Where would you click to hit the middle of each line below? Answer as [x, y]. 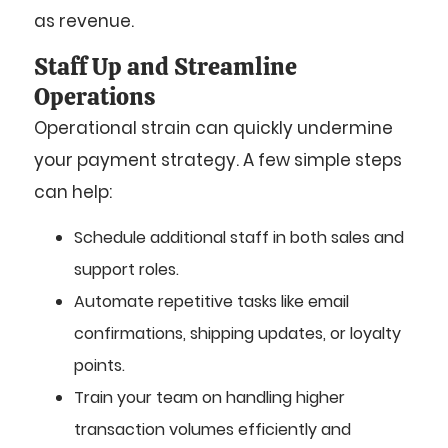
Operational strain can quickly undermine [213, 127]
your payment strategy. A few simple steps [218, 159]
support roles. [126, 270]
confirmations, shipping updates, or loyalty [237, 334]
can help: [73, 191]
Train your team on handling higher [209, 398]
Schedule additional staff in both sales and [239, 238]
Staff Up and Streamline [165, 66]
